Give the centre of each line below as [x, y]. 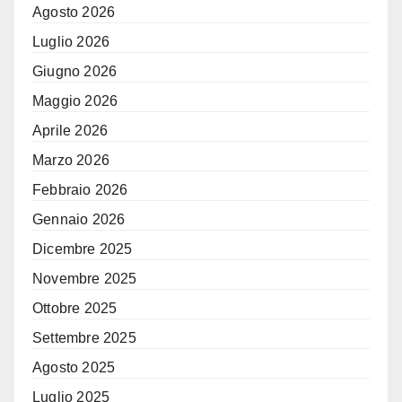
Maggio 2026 [75, 101]
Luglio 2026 [71, 42]
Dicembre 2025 [83, 249]
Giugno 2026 [75, 72]
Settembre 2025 [84, 338]
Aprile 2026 [70, 131]
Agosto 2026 [74, 13]
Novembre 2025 [85, 279]
